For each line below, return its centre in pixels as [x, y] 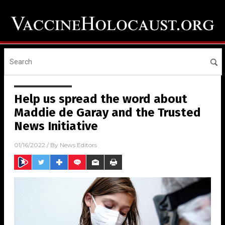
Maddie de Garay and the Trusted [107, 113]
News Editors [78, 145]
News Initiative [56, 126]
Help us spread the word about [101, 99]
